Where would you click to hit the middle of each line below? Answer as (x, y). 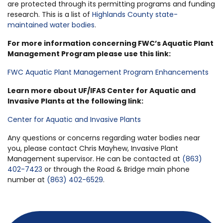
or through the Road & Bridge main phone (116, 169)
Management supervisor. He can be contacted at (95, 159)
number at (27, 179)
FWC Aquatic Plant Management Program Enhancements (108, 72)
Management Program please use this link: (89, 54)
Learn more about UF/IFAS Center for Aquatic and (102, 90)
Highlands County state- (135, 14)
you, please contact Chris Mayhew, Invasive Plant (93, 148)
